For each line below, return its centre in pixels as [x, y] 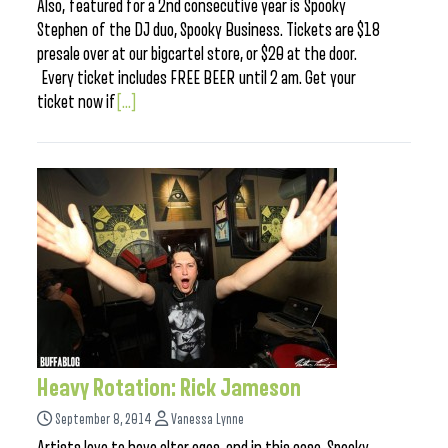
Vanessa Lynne [207, 419]
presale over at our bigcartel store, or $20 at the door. [197, 54]
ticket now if [76, 102]
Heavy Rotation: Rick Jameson [169, 388]
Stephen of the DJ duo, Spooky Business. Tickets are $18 [208, 30]
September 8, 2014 [103, 419]
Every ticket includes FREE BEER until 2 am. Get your [196, 78]
